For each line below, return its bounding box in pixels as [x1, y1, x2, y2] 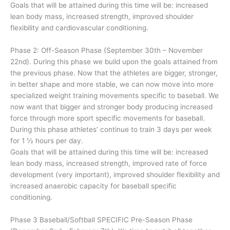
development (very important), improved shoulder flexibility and [10, 170, 220, 179]
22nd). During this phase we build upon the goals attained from [10, 57, 218, 66]
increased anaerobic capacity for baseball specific [10, 182, 177, 190]
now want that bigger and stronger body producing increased [10, 103, 213, 111]
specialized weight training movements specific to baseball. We [10, 91, 219, 100]
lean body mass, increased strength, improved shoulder [10, 12, 194, 21]
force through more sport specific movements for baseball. [10, 114, 205, 123]
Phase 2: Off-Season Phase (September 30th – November [10, 46, 203, 55]
